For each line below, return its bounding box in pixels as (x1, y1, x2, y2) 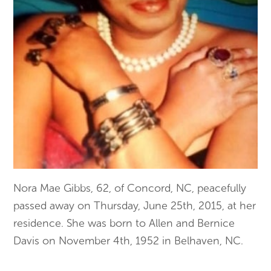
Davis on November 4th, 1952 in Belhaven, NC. (13, 233, 244, 247)
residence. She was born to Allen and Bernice (13, 216, 235, 230)
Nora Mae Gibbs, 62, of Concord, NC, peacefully (13, 181, 247, 195)
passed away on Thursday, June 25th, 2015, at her (13, 198, 256, 212)
